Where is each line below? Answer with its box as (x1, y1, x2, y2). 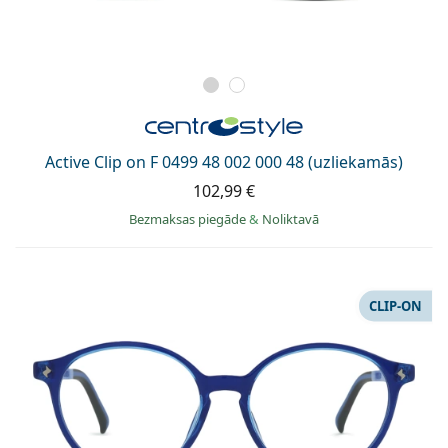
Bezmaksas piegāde (129, 209, 249, 228)
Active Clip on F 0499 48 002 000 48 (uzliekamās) (45, 150, 403, 173)
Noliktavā (262, 209, 319, 228)
